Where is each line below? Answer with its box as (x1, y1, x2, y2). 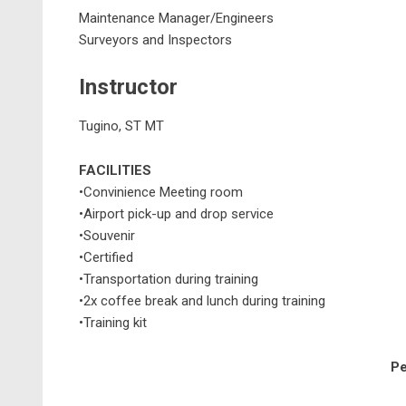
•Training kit (79, 314, 147, 331)
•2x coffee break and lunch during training (79, 293, 325, 309)
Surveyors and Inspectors (79, 32, 232, 48)
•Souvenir (79, 227, 135, 244)
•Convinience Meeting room (79, 184, 243, 200)
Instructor (79, 74, 178, 100)
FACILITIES (79, 162, 151, 179)
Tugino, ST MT (79, 118, 164, 134)
